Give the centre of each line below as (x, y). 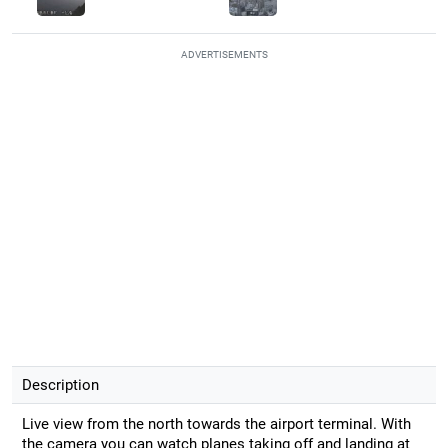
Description (60, 384)
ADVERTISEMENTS (224, 54)
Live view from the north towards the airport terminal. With (216, 423)
